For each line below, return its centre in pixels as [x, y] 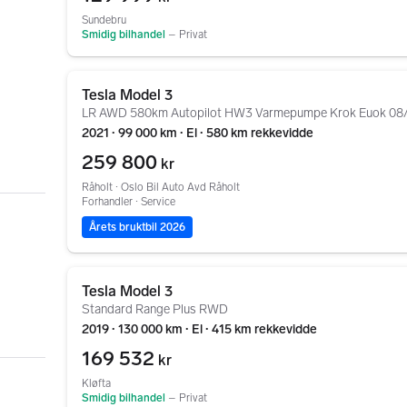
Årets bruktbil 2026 [137, 227]
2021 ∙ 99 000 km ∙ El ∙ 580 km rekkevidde [198, 133]
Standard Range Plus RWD [155, 309]
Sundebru [104, 20]
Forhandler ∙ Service [129, 202]
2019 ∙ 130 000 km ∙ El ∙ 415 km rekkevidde [199, 329]
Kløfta [96, 383]
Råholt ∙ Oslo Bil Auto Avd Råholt [161, 187]
